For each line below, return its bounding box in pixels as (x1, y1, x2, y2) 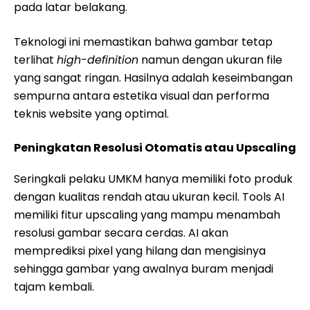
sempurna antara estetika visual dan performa (14, 88, 269, 104)
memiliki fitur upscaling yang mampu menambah (14, 207, 280, 223)
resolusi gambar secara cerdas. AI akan (14, 225, 228, 241)
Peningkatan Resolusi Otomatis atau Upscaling (14, 140, 296, 156)
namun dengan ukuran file (138, 52, 282, 68)
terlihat (14, 52, 57, 68)
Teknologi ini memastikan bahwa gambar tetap (14, 34, 273, 50)
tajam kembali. (14, 279, 94, 295)
